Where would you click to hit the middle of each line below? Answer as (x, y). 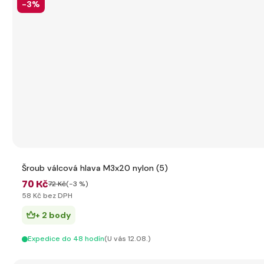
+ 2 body (53, 215)
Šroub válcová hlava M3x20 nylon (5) (95, 168)
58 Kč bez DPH (47, 196)
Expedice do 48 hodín (66, 239)
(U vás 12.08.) (128, 239)
